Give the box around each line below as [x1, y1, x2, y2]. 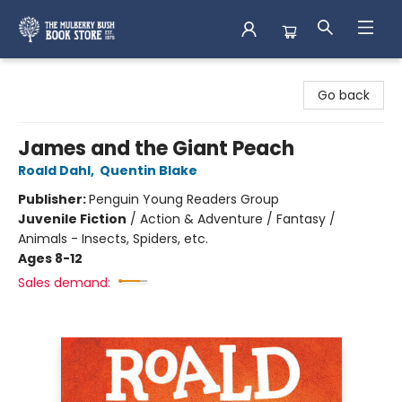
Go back [318, 86, 370, 104]
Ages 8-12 [18, 249, 83, 267]
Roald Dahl [18, 162, 91, 179]
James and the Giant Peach [18, 135, 294, 162]
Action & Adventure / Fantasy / [140, 210, 336, 228]
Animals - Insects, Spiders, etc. [18, 230, 208, 248]
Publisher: [18, 190, 89, 208]
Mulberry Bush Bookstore [13, 66, 166, 84]
